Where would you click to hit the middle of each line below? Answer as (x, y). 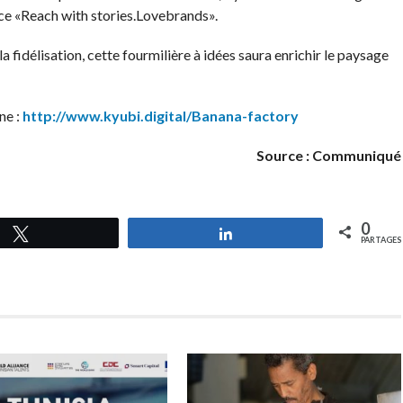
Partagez (269, 233)
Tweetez (64, 233)
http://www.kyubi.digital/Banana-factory (160, 116)
